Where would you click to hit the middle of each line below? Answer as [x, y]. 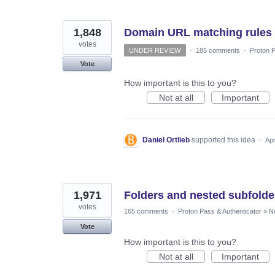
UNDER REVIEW [155, 51]
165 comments [146, 211]
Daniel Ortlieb [166, 140]
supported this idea [224, 140]
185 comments [218, 51]
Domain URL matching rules [198, 33]
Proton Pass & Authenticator [220, 211]
